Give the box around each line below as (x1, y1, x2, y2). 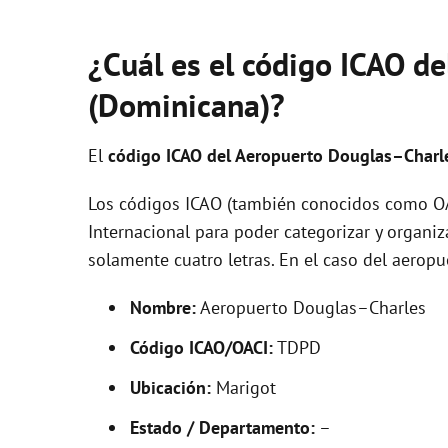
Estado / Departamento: (130, 416, 315, 439)
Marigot (211, 376, 276, 399)
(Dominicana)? (88, 84, 285, 126)
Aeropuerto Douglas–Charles (196, 296, 426, 319)
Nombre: (130, 296, 196, 319)
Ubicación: (130, 376, 211, 399)
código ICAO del (108, 144, 235, 167)
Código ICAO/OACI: (130, 336, 273, 359)
